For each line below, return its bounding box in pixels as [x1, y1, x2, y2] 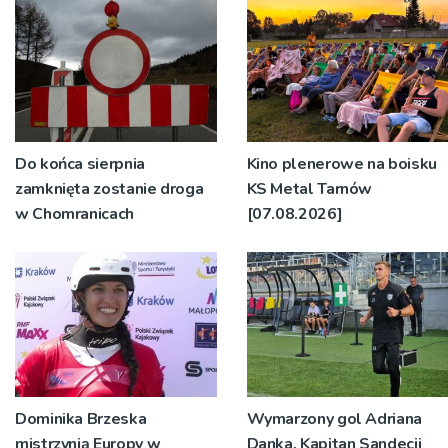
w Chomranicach [15, 203, 134, 226]
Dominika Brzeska [15, 407, 147, 430]
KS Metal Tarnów [246, 178, 373, 201]
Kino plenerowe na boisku [246, 153, 437, 176]
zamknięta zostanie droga [15, 178, 204, 201]
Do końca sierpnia [15, 153, 145, 176]
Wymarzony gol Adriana [246, 407, 422, 430]
